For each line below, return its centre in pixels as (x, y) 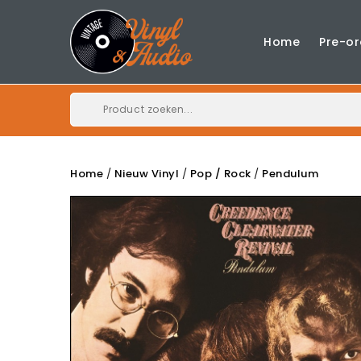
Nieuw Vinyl (146, 174)
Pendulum (290, 174)
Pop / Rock (220, 174)
